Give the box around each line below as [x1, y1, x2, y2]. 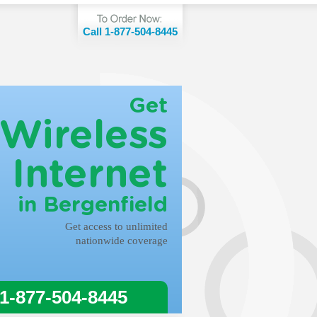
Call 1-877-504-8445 [83, 25, 178, 38]
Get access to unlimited [65, 221, 168, 232]
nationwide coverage [76, 235, 168, 246]
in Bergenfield [18, 195, 168, 216]
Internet [12, 156, 168, 195]
